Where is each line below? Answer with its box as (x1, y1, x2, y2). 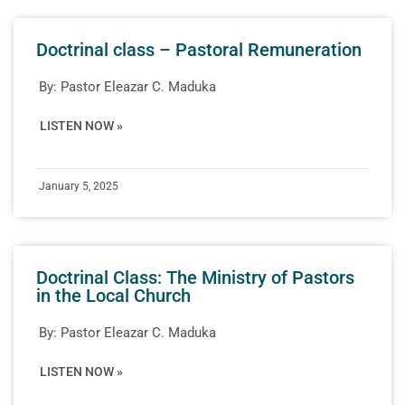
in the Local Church (36, 284, 191, 306)
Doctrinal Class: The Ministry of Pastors (36, 266, 354, 288)
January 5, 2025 (39, 179, 118, 193)
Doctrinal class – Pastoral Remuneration (36, 38, 362, 61)
